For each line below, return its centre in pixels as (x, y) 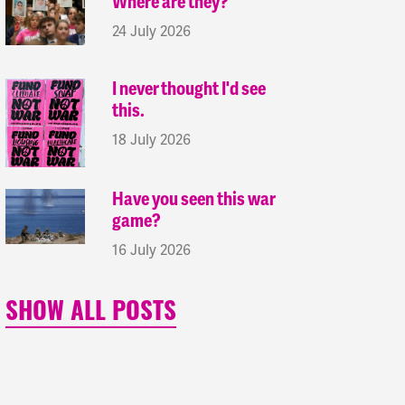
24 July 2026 (152, 32)
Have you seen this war (194, 200)
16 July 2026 (152, 250)
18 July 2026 (152, 140)
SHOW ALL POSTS (91, 315)
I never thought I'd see (189, 89)
